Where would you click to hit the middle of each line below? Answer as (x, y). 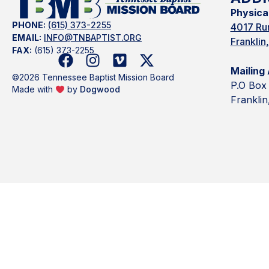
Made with (34, 89)
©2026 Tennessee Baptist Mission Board (93, 77)
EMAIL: (27, 37)
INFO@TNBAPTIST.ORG (93, 37)
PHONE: (29, 25)
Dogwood (100, 89)
